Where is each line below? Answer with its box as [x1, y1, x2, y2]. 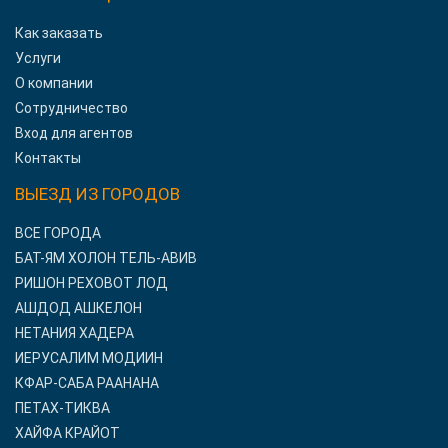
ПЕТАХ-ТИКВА [15, 400, 110, 417]
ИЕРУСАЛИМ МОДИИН [15, 350, 163, 367]
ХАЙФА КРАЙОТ [15, 425, 120, 442]
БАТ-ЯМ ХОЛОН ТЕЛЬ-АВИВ [15, 250, 197, 267]
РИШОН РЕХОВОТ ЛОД [15, 275, 168, 292]
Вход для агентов [15, 125, 133, 142]
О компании [15, 75, 93, 92]
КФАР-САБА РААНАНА [15, 375, 159, 392]
